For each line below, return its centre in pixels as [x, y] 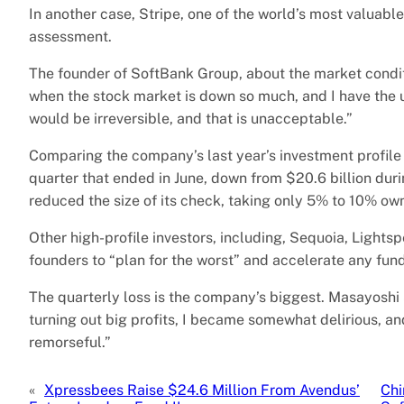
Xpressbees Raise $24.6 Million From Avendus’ [202, 390]
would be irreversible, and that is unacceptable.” [191, 119]
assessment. [72, 37]
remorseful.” [70, 343]
